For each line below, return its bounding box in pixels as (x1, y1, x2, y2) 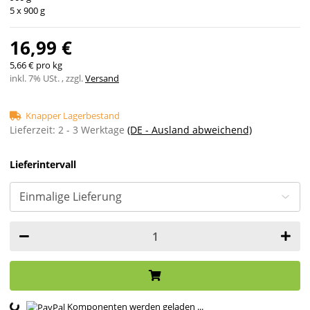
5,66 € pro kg (10, 59, 62, 72)
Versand (85, 72, 119, 85)
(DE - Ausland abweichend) (127, 123, 252, 137)
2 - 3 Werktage (58, 123, 127, 137)
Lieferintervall (10, 157, 76, 171)
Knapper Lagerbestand (26, 109, 120, 122)
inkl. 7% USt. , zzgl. (10, 72, 85, 85)
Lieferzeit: (10, 123, 58, 137)
